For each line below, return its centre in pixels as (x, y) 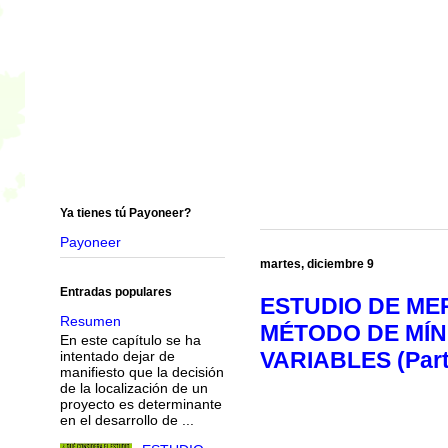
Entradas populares (115, 291)
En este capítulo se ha (130, 339)
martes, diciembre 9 (316, 263)
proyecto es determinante (140, 403)
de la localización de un (133, 387)
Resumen (90, 320)
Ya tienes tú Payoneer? (125, 212)
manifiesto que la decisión (141, 371)
